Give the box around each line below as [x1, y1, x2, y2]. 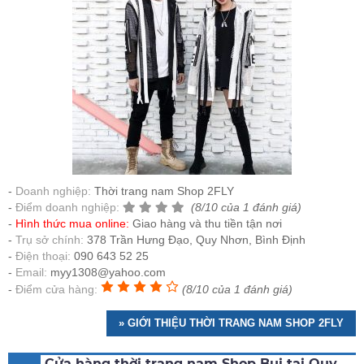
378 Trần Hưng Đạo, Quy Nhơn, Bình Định [87, 233, 305, 247]
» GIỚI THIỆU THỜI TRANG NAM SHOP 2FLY [119, 317, 344, 330]
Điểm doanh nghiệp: [15, 201, 119, 214]
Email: [15, 266, 47, 279]
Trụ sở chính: [15, 233, 87, 247]
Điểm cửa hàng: [15, 283, 97, 297]
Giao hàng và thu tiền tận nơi [132, 217, 282, 231]
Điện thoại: [15, 249, 71, 263]
